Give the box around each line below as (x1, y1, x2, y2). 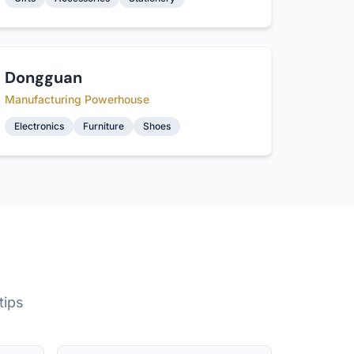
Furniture (83, 120, 125, 132)
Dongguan (5, 67, 83, 88)
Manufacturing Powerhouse (5, 92, 150, 106)
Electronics (14, 120, 65, 132)
